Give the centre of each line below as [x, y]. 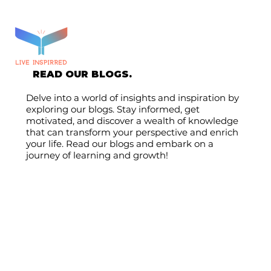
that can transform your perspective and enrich [132, 132]
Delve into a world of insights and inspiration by [132, 97]
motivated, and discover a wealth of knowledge [132, 120]
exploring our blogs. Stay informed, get [113, 109]
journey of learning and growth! [97, 155]
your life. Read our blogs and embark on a [119, 143]
